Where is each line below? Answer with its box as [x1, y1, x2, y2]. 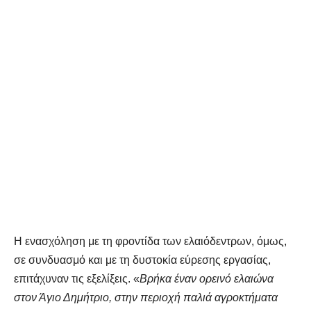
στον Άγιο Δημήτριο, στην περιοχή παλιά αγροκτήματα [14, 292, 278, 304]
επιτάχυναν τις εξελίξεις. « [14, 273, 140, 285]
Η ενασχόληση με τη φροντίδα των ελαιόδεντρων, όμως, [14, 235, 287, 248]
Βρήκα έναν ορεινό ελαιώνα [140, 273, 274, 285]
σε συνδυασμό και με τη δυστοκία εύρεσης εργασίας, [14, 254, 271, 267]
